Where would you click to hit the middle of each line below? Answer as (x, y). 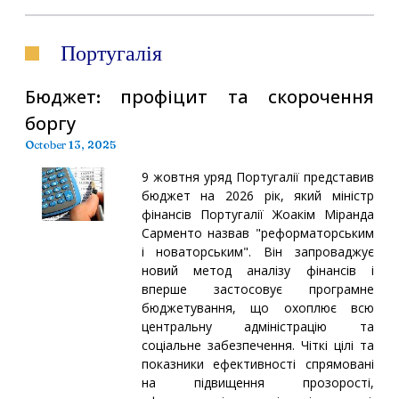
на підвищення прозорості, (257, 382)
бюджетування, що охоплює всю (257, 307)
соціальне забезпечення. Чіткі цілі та (257, 345)
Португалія (111, 53)
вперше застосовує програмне (257, 289)
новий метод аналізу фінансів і (257, 270)
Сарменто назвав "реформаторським (257, 232)
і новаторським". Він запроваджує (257, 251)
